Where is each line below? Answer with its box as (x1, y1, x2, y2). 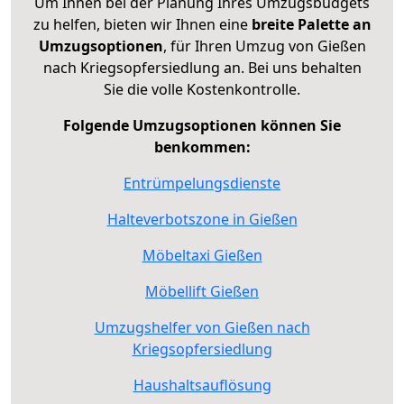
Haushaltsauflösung (133, 374, 271, 395)
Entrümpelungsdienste (124, 172, 280, 193)
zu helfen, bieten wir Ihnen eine (32, 14, 252, 34)
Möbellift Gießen (145, 280, 259, 301)
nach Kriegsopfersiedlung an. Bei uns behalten (42, 57, 362, 78)
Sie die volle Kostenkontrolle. (104, 78, 300, 99)
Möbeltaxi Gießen (142, 244, 262, 265)
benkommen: (153, 136, 251, 157)
